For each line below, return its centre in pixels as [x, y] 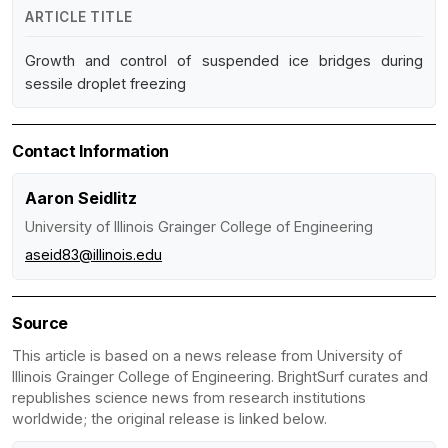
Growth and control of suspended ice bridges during [224, 60]
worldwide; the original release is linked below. [169, 418]
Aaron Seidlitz [81, 197]
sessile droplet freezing [105, 83]
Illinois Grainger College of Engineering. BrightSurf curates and [220, 376]
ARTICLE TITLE [79, 16]
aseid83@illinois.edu [93, 254]
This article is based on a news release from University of [207, 355]
